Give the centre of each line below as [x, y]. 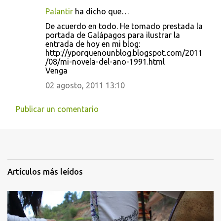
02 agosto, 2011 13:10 [85, 85]
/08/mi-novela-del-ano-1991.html [105, 62]
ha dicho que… [101, 11]
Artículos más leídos [45, 172]
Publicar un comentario [57, 109]
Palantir [59, 11]
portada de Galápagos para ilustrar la [113, 35]
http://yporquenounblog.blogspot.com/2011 [124, 53]
